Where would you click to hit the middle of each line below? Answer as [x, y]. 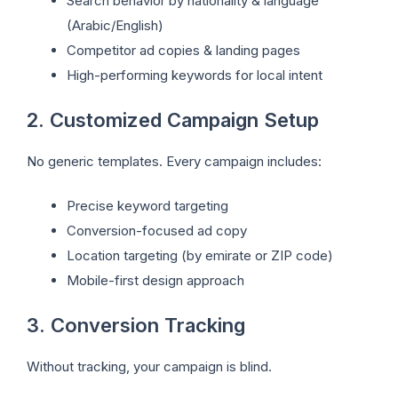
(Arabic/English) [115, 26]
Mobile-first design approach [155, 281]
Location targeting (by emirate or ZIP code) [200, 256]
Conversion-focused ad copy [157, 231]
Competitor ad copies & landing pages [183, 51]
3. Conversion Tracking [136, 325]
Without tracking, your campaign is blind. [149, 366]
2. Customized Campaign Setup [173, 119]
